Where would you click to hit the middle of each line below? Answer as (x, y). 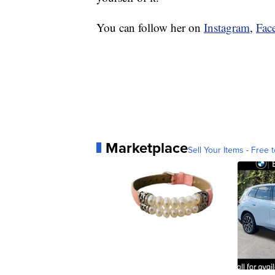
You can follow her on (150, 27)
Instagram (227, 27)
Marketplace (147, 147)
